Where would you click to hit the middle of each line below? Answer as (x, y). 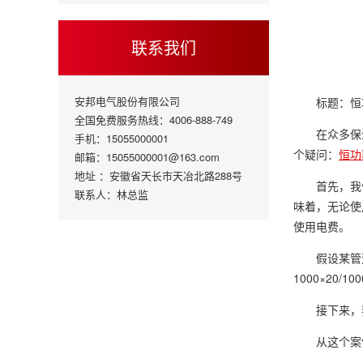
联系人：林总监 (111, 194)
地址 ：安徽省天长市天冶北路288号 (158, 175)
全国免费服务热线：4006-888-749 (154, 120)
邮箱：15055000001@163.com (147, 157)
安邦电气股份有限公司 (127, 101)
